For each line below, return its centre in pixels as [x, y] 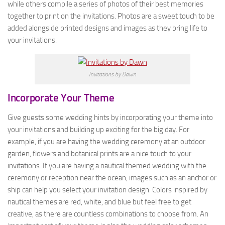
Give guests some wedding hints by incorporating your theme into [110, 118]
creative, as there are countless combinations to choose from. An [108, 214]
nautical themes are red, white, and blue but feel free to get [99, 202]
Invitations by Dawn [113, 74]
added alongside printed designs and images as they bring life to [107, 28]
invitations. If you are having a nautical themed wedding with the [107, 166]
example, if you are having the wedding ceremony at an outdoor [106, 142]
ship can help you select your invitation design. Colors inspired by [107, 190]
